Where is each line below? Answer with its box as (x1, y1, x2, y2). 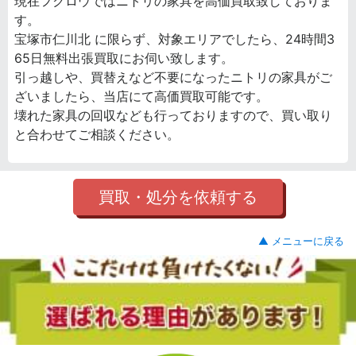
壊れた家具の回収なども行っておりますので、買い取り (14, 106, 332, 123)
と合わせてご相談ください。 (14, 126, 180, 142)
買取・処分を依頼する (99, 187, 257, 207)
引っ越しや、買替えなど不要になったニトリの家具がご (14, 68, 332, 85)
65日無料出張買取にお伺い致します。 (14, 49, 234, 66)
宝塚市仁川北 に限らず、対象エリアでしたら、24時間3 (14, 30, 335, 47)
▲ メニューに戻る (258, 234, 344, 247)
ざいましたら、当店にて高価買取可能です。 (14, 87, 269, 104)
